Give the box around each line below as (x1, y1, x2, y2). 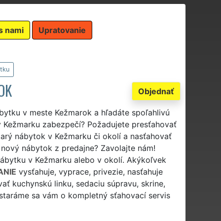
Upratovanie (38, 25, 86, 35)
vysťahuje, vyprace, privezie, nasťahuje (16, 166, 163, 177)
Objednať (138, 86, 174, 96)
